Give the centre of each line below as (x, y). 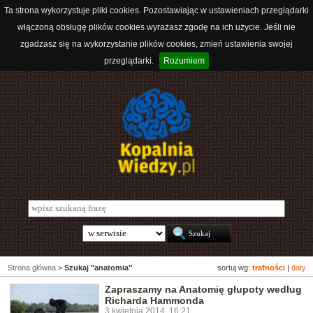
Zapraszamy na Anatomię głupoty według (203, 290)
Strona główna (32, 268)
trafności (269, 268)
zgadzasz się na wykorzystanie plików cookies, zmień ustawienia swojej (156, 44)
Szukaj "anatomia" (98, 268)
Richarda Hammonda (154, 301)
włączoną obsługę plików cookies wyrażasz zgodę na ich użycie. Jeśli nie (156, 27)
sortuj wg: (235, 268)
